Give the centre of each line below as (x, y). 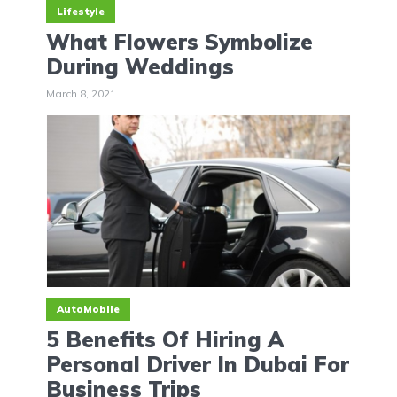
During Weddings (140, 66)
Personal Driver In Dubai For (198, 364)
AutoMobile (88, 309)
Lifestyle (81, 11)
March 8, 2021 (81, 93)
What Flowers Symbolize (179, 41)
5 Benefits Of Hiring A (165, 339)
